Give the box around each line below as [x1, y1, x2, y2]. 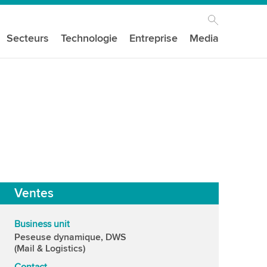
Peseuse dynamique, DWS [14, 231, 126, 243]
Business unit [14, 218, 70, 230]
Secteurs [7, 32, 49, 45]
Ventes [14, 186, 54, 201]
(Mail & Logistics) [14, 243, 85, 254]
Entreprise [129, 32, 178, 45]
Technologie [61, 32, 118, 45]
